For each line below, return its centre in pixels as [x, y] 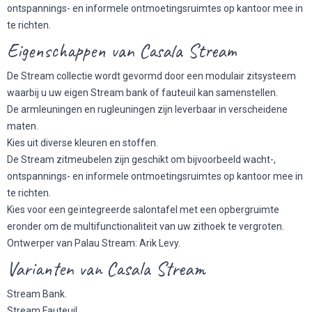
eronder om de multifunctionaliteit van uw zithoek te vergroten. [146, 226]
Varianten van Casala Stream [106, 268]
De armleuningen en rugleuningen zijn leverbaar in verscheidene [147, 109]
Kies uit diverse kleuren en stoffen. [83, 143]
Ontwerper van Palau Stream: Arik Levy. [94, 243]
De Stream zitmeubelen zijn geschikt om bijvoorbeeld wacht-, [141, 159]
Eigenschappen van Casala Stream [122, 50]
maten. [23, 126]
